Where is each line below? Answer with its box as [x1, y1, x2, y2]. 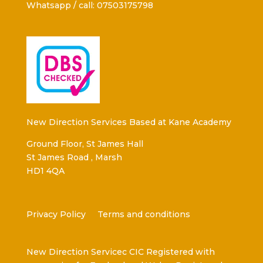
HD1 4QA [26, 166, 65, 177]
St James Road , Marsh [26, 152, 122, 163]
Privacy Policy [26, 209, 86, 220]
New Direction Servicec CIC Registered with [26, 247, 215, 258]
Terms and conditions [97, 209, 190, 220]
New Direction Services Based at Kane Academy [26, 117, 231, 128]
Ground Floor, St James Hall [26, 139, 143, 150]
